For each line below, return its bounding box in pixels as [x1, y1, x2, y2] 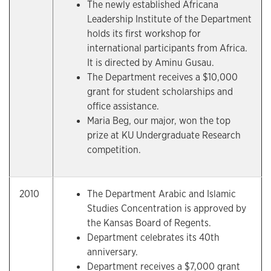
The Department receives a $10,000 [87, 71, 238, 83]
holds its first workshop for [87, 27, 201, 40]
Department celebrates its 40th [87, 231, 220, 244]
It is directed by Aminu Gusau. [87, 56, 214, 69]
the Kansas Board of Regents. [87, 217, 211, 229]
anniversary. [87, 246, 138, 258]
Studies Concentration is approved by [87, 202, 246, 215]
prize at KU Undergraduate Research [87, 129, 241, 142]
